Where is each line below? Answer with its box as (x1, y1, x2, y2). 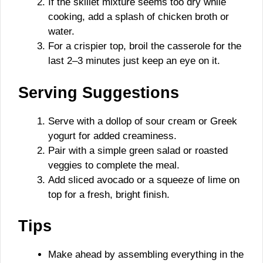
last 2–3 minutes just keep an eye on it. (48, 55, 220, 66)
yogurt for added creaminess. (48, 130, 177, 141)
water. (48, 26, 75, 37)
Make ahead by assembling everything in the (48, 249, 244, 260)
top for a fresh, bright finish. (48, 188, 170, 200)
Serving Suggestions (18, 83, 179, 102)
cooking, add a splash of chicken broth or (48, 11, 229, 22)
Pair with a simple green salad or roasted (48, 144, 228, 156)
